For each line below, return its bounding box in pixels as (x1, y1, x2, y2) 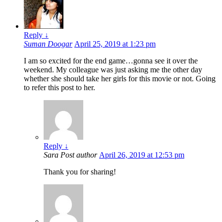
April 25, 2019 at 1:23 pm (74, 39, 156, 48)
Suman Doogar (24, 39, 72, 48)
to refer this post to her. (24, 83, 95, 92)
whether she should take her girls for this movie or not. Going (24, 74, 216, 83)
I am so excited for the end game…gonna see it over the (24, 56, 198, 65)
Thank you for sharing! (44, 167, 116, 176)
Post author (60, 150, 97, 159)
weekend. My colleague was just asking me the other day (24, 65, 202, 74)
